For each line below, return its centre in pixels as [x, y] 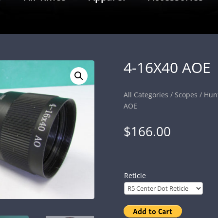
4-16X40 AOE [167, 67]
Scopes [186, 95]
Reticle [135, 176]
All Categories [146, 95]
